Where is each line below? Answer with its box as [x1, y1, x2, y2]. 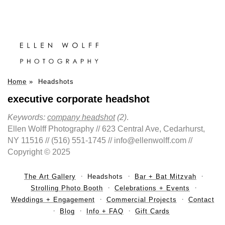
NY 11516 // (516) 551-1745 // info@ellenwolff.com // [8, 136, 192, 145]
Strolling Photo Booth [31, 184, 103, 192]
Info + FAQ [86, 207, 124, 215]
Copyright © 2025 [8, 148, 70, 157]
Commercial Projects [106, 196, 177, 204]
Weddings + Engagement [11, 196, 95, 204]
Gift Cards [135, 207, 170, 215]
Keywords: [8, 113, 47, 122]
